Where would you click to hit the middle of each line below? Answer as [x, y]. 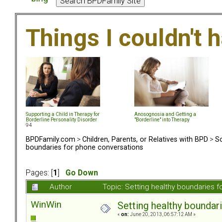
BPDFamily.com [51, 139]
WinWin [46, 205]
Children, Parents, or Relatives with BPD [145, 139]
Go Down [82, 173]
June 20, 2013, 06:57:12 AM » [162, 215]
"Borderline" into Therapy [162, 119]
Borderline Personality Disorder [61, 119]
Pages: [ [39, 173]
